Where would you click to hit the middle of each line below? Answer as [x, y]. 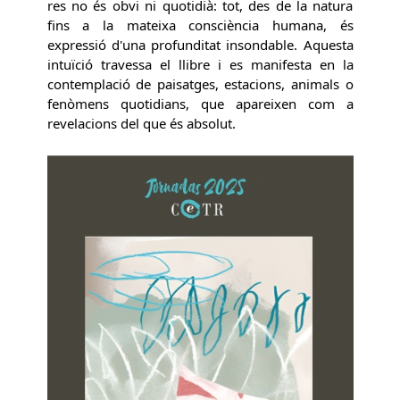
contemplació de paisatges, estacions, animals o [200, 84]
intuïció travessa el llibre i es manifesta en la [200, 65]
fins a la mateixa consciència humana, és [200, 25]
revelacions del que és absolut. [141, 124]
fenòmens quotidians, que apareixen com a [200, 104]
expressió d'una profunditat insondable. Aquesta [200, 45]
